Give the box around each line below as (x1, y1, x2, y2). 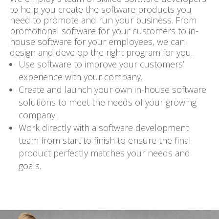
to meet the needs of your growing (56, 96, 197, 108)
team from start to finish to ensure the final (19, 134, 191, 146)
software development (99, 121, 189, 133)
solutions (19, 96, 56, 108)
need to (10, 14, 44, 26)
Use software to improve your (19, 58, 140, 70)
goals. (19, 159, 41, 172)
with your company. (63, 70, 142, 83)
